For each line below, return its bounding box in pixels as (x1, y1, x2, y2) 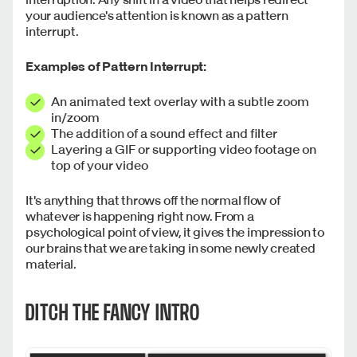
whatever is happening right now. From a (25, 207, 254, 224)
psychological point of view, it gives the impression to (25, 223, 324, 240)
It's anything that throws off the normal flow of (25, 191, 280, 208)
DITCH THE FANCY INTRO (25, 300, 200, 325)
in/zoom (51, 108, 102, 125)
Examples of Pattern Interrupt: (25, 57, 206, 74)
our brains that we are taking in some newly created (25, 239, 316, 256)
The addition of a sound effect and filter (51, 124, 280, 141)
